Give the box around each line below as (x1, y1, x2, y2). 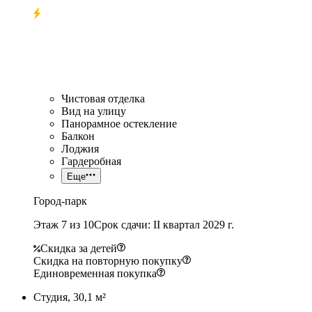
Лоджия (61, 142, 99, 155)
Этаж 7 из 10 (33, 218, 94, 231)
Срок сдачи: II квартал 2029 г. (94, 218, 234, 231)
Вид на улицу (61, 104, 126, 117)
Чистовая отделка (61, 92, 145, 104)
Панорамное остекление (61, 117, 177, 130)
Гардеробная (61, 155, 121, 167)
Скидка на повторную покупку (33, 254, 182, 267)
